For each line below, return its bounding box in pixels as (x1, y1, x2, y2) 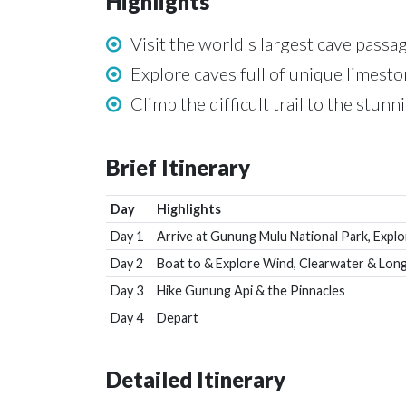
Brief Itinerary (106, 154, 250, 180)
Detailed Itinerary (106, 366, 285, 392)
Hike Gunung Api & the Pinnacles (156, 283, 345, 298)
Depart (156, 310, 198, 325)
